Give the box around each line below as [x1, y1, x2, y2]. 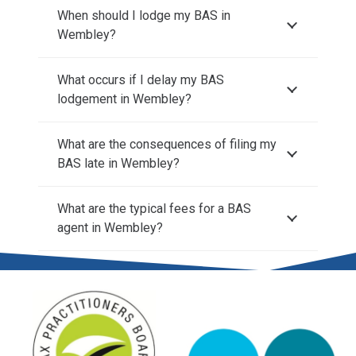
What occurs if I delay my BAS [57, 72, 224, 87]
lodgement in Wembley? [57, 91, 192, 106]
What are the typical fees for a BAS [57, 200, 251, 216]
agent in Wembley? [57, 219, 163, 235]
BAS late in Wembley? [57, 155, 180, 171]
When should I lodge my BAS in [57, 7, 230, 23]
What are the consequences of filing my [57, 136, 277, 152]
